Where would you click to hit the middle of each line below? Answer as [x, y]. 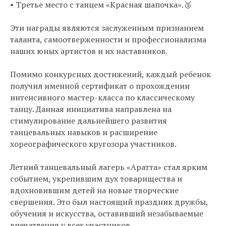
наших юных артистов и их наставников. [89, 51]
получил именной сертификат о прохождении [100, 86]
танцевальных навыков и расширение [84, 132]
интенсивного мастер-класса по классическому [102, 97]
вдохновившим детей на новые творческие [94, 190]
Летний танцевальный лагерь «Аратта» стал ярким [109, 167]
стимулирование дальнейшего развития [89, 121]
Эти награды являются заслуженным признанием [107, 28]
